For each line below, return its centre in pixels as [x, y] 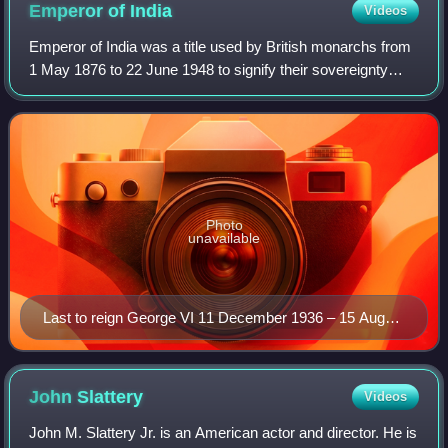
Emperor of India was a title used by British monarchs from [220, 47]
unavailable [224, 238]
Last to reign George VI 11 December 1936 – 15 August [224, 318]
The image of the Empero [112, 116]
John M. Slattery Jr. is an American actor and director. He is [223, 433]
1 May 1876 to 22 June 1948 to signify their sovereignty [209, 70]
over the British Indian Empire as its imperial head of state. [218, 93]
